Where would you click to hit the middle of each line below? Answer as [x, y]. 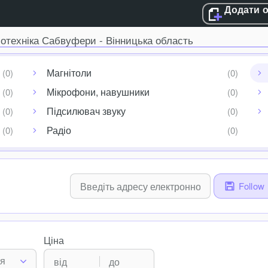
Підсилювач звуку [86, 111]
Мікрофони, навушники [98, 92]
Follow [251, 186]
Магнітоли [69, 73]
